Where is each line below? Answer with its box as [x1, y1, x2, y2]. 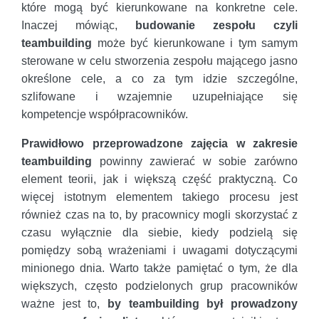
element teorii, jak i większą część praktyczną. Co [21, 172, 298, 185]
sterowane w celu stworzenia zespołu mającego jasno [21, 54, 298, 67]
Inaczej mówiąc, [21, 19, 135, 31]
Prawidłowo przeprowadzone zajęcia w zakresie [21, 137, 298, 150]
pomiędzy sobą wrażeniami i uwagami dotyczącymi [21, 244, 298, 256]
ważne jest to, [21, 297, 108, 310]
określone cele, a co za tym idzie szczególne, [21, 72, 298, 85]
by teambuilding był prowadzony [108, 297, 298, 310]
